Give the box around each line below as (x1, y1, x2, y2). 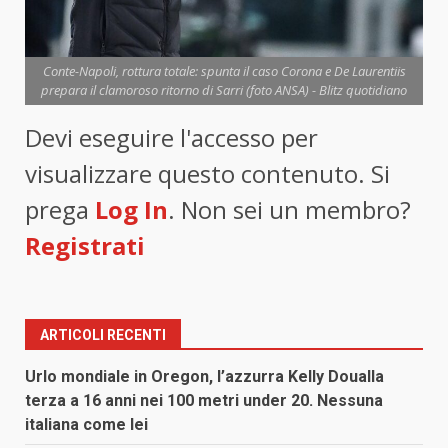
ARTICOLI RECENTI (40, 327, 166, 344)
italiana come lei (25, 415, 148, 435)
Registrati (25, 229, 145, 263)
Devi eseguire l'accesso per (25, 121, 318, 155)
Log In (95, 193, 168, 227)
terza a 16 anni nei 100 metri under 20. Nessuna (25, 391, 383, 411)
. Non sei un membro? (168, 193, 411, 227)
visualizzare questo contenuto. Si (25, 157, 390, 191)
